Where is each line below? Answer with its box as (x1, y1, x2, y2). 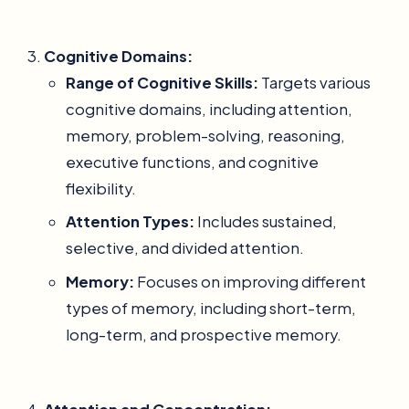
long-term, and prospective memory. (66, 324, 341, 344)
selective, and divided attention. (66, 238, 304, 258)
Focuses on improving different (134, 271, 366, 291)
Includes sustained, (194, 212, 337, 232)
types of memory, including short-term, (66, 298, 356, 318)
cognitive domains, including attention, (66, 100, 352, 120)
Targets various (258, 73, 371, 93)
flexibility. (66, 179, 136, 199)
